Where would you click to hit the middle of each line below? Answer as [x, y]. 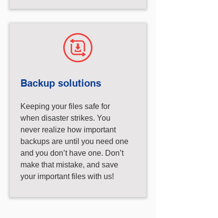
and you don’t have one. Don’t [72, 153]
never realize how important [68, 130]
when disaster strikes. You [65, 118]
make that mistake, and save [69, 165]
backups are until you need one [74, 141]
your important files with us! [67, 176]
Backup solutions [61, 83]
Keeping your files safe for [65, 106]
